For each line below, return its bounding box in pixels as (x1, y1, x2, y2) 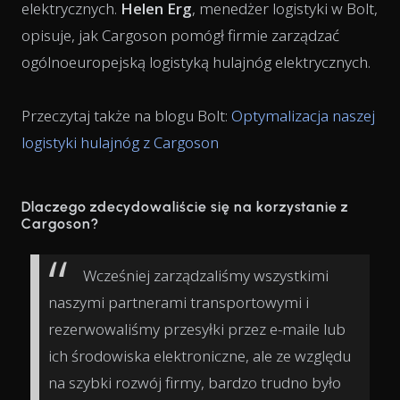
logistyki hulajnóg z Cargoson (21, 131, 219, 153)
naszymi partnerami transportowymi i (48, 291, 309, 312)
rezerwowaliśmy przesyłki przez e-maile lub (48, 318, 346, 339)
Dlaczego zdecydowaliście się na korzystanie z (21, 197, 349, 215)
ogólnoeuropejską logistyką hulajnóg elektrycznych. (21, 51, 371, 72)
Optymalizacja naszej (231, 104, 375, 126)
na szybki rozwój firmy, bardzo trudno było (48, 371, 341, 393)
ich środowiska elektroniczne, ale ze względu (48, 345, 351, 366)
